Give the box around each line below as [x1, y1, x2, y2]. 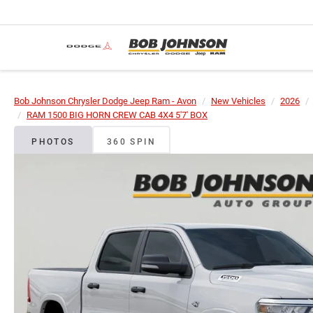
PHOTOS [31, 137, 75, 147]
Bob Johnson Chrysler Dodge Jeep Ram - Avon [14, 96, 196, 106]
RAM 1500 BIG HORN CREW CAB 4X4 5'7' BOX [27, 110, 208, 120]
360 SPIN [106, 137, 156, 147]
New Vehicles [211, 96, 265, 106]
